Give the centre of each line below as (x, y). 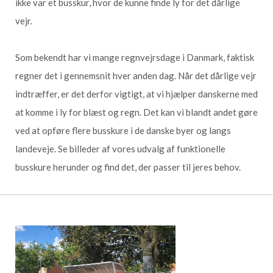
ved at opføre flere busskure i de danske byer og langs (123, 130)
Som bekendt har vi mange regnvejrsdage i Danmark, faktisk (135, 57)
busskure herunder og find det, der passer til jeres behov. (128, 167)
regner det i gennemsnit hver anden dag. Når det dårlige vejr (136, 76)
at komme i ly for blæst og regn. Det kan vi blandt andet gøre (136, 112)
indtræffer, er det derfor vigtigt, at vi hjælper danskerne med (136, 94)
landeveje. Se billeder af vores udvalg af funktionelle (120, 149)
